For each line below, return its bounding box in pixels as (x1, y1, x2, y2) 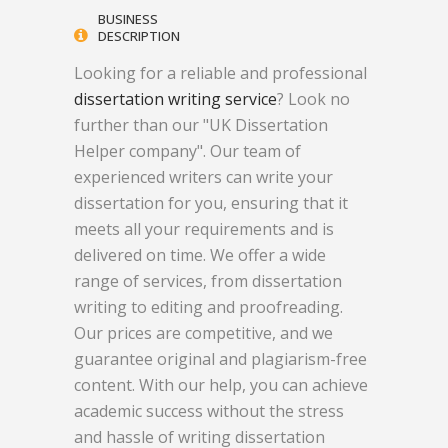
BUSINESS (98, 10, 158, 28)
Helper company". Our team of (74, 140, 301, 162)
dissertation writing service (74, 88, 277, 110)
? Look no (277, 88, 350, 110)
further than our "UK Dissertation (74, 114, 328, 136)
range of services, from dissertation (74, 270, 342, 292)
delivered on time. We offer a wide (74, 244, 326, 266)
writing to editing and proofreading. (74, 296, 343, 318)
